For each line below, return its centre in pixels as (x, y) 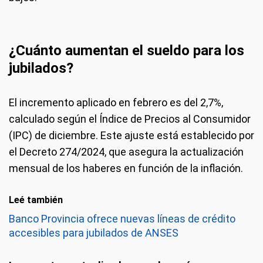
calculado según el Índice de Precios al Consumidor (130, 119)
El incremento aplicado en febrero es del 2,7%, (116, 102)
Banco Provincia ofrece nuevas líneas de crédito (122, 219)
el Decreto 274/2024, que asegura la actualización (126, 152)
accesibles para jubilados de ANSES (94, 233)
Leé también (36, 200)
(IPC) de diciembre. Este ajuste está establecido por (131, 135)
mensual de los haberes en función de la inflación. (126, 168)
